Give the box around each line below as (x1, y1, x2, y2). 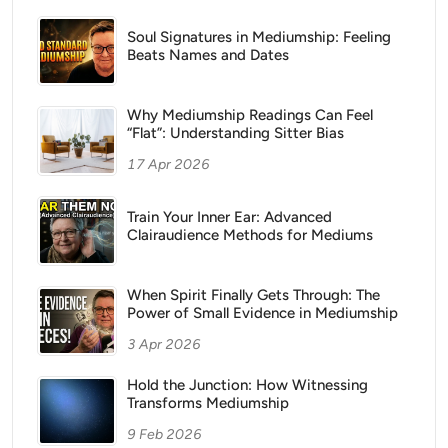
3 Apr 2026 (127, 336, 201, 353)
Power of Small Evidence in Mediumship (127, 304, 398, 322)
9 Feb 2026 (127, 426, 202, 443)
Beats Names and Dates (127, 46, 289, 64)
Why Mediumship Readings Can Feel (127, 106, 373, 124)
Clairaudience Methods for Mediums (127, 226, 373, 244)
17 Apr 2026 (127, 156, 210, 173)
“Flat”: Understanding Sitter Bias (127, 124, 344, 142)
